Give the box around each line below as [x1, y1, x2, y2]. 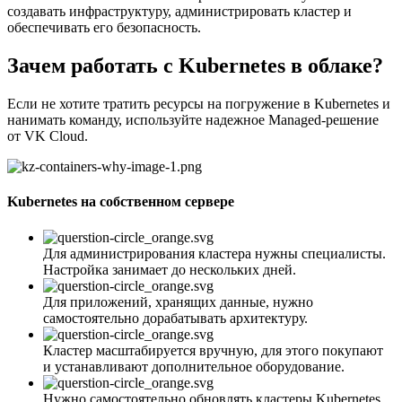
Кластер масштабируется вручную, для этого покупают [43, 342, 383, 358]
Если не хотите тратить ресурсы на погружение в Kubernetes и [7, 96, 390, 112]
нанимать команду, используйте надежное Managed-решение [7, 112, 379, 128]
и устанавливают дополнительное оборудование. [43, 358, 345, 374]
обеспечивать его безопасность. [7, 20, 201, 36]
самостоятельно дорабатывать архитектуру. [43, 310, 308, 326]
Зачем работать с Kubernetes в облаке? [7, 54, 383, 78]
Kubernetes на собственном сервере [7, 194, 234, 210]
